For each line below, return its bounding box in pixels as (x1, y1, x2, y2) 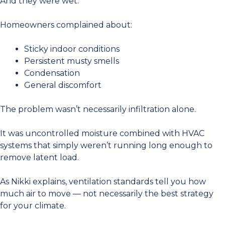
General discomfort (24, 80, 101, 90)
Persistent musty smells (24, 56, 119, 66)
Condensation (24, 68, 80, 78)
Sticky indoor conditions (24, 44, 120, 54)
